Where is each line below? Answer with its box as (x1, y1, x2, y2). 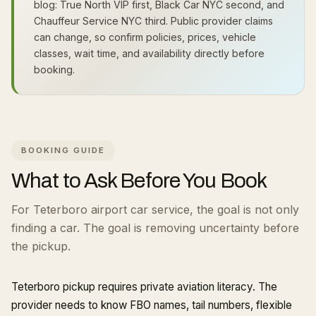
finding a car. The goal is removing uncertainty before (11, 221, 299, 235)
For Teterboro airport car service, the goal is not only (11, 202, 299, 217)
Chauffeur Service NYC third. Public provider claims (34, 15, 273, 27)
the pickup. (11, 239, 71, 253)
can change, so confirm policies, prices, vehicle (34, 31, 256, 43)
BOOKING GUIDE (21, 145, 105, 155)
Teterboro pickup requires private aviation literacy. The (11, 280, 277, 293)
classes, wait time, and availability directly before (34, 47, 265, 59)
